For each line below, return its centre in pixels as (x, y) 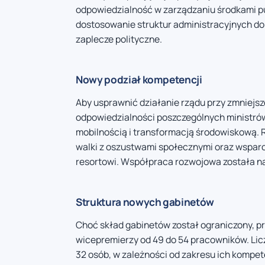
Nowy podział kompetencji (139, 79)
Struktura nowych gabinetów (145, 202)
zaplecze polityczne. (119, 39)
